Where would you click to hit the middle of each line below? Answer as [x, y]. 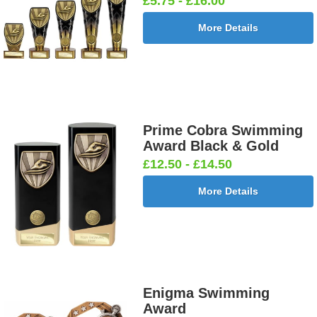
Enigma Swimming [207, 293]
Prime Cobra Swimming [223, 130]
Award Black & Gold [211, 145]
